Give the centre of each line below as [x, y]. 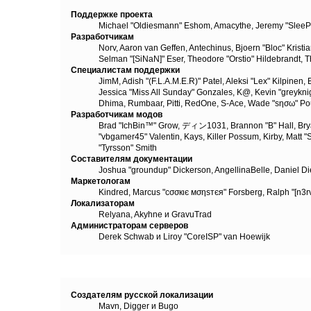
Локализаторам [103, 204]
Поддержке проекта [112, 15]
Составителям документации [132, 159]
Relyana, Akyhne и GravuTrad [155, 215]
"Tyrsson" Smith [128, 148]
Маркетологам [101, 182]
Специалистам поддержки [126, 70]
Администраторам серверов [130, 226]
